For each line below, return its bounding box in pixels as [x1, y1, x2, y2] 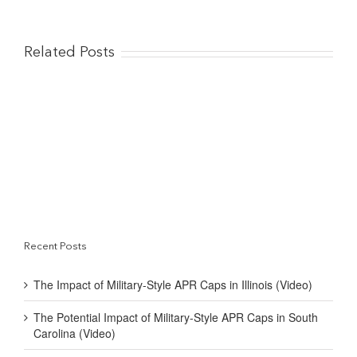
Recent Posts [24, 241, 87, 253]
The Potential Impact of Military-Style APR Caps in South [33, 309, 318, 326]
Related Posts [24, 45, 115, 60]
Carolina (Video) [33, 325, 116, 342]
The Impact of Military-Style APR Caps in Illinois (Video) [33, 277, 312, 293]
